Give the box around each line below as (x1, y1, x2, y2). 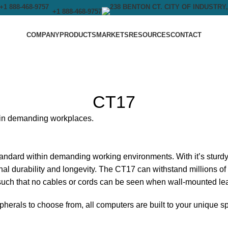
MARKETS (96, 31, 129, 39)
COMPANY (26, 31, 60, 39)
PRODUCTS (60, 31, 96, 39)
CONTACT (170, 31, 202, 39)
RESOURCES (129, 31, 170, 39)
